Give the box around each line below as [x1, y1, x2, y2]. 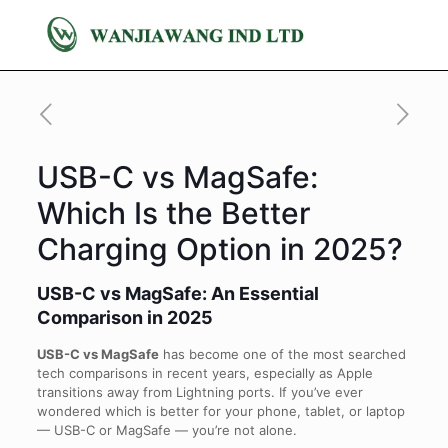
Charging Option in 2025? [36, 231, 403, 267]
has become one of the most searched [158, 346, 406, 362]
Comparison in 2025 [36, 307, 213, 328]
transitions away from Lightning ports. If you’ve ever [36, 384, 363, 400]
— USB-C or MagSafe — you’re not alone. [36, 422, 297, 438]
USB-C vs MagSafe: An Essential [36, 283, 319, 304]
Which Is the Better [36, 195, 311, 231]
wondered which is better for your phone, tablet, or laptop [36, 403, 405, 419]
